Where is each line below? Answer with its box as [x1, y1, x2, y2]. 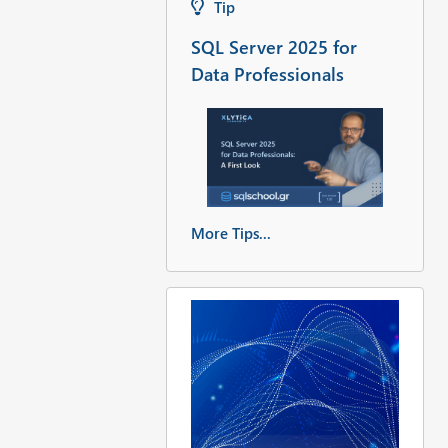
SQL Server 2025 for [190, 33, 357, 59]
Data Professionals [190, 60, 344, 86]
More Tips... [190, 223, 271, 244]
